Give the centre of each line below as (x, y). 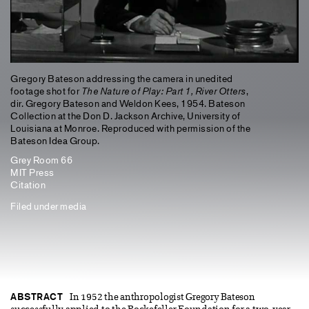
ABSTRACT (37, 296)
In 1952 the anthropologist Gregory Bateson (162, 298)
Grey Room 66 (41, 159)
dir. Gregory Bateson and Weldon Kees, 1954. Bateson (128, 103)
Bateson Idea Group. (55, 140)
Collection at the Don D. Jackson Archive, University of (126, 115)
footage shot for (46, 90)
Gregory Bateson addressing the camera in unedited (122, 78)
